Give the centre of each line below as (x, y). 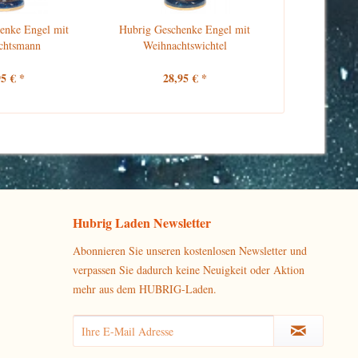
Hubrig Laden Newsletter (142, 223)
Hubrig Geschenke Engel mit (185, 29)
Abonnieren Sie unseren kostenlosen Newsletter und (190, 251)
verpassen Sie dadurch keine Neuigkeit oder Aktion (189, 270)
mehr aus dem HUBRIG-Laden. (145, 289)
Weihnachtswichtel (185, 45)
